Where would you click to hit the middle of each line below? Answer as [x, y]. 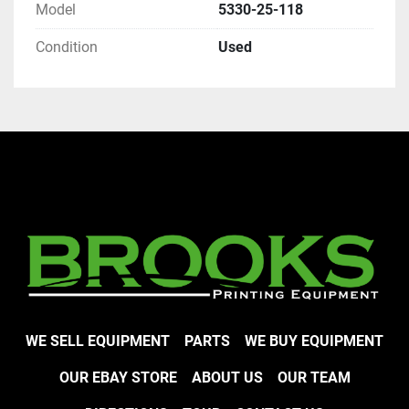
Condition [67, 47]
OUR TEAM [314, 378]
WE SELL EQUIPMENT [98, 341]
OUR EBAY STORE [118, 378]
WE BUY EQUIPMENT [314, 341]
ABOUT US [227, 378]
